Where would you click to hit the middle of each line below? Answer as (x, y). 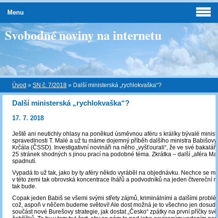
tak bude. (24, 187)
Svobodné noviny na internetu (83, 35)
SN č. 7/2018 (50, 85)
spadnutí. (24, 161)
